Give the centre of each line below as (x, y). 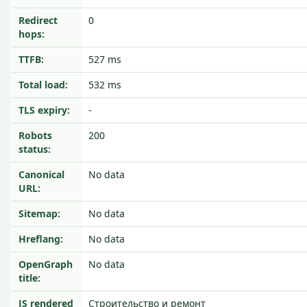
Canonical (41, 174)
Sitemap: (39, 213)
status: (35, 149)
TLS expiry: (44, 110)
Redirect (38, 20)
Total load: (43, 85)
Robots (35, 135)
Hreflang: (41, 239)
